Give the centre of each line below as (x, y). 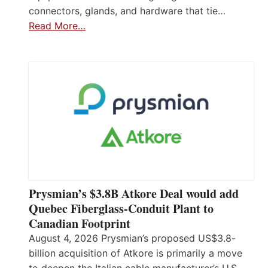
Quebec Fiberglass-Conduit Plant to (121, 209)
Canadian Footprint (80, 224)
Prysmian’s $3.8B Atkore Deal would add (134, 194)
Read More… (57, 25)
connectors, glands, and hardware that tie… (127, 10)
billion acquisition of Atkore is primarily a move (135, 253)
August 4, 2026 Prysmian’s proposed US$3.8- (132, 238)
